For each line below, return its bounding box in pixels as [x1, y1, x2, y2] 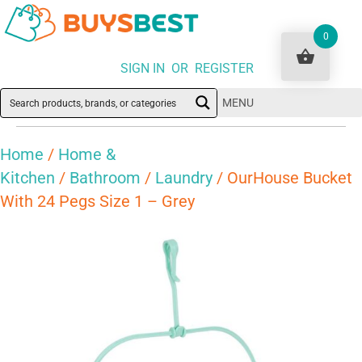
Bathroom [69, 167, 141, 187]
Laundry [155, 167, 213, 187]
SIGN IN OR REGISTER [120, 61, 254, 77]
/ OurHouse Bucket [213, 167, 352, 187]
